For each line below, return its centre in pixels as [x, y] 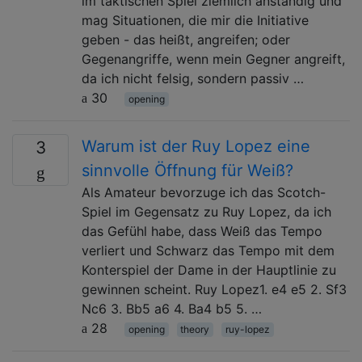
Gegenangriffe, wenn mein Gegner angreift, [213, 59]
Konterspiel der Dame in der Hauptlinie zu [209, 269]
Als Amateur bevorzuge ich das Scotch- [204, 192]
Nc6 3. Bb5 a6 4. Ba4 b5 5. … [172, 308]
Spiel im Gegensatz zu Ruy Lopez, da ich [206, 211]
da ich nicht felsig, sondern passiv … [193, 78]
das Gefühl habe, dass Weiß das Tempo [202, 231]
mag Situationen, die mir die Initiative [195, 20]
